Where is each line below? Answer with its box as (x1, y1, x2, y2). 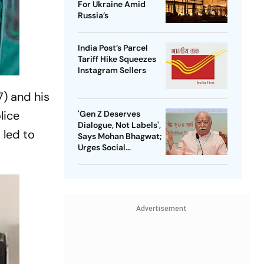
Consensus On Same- (77, 153, 161, 164)
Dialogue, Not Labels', (77, 120, 161, 131)
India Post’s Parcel (77, 42, 148, 54)
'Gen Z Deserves (77, 108, 140, 120)
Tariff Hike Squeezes (77, 54, 156, 65)
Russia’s (77, 10, 108, 21)
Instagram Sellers (77, 65, 146, 76)
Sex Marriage (77, 164, 129, 176)
